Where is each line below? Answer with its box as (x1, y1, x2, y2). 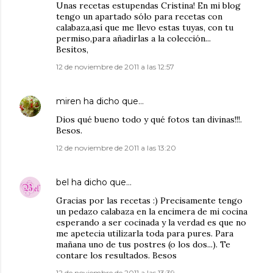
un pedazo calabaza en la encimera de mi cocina (56, 206, 247, 218)
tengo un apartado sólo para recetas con (56, 11, 222, 23)
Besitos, (56, 44, 88, 55)
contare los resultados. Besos (56, 250, 177, 261)
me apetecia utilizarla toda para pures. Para (56, 228, 233, 239)
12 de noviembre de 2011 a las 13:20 (56, 143, 176, 153)
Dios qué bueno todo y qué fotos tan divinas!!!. (56, 114, 242, 126)
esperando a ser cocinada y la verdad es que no (56, 217, 246, 229)
